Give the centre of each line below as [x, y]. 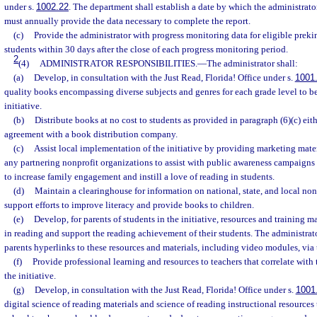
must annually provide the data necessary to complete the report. [127, 21]
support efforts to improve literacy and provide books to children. [129, 205]
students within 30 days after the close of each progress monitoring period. [146, 49]
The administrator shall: [252, 63]
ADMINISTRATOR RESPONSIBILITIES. [118, 63]
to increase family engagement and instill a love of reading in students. [139, 177]
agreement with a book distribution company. [91, 134]
